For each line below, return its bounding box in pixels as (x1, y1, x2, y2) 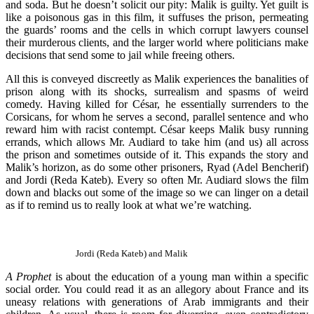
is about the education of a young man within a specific (51, 270, 309, 282)
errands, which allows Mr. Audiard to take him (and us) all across (6, 135, 308, 148)
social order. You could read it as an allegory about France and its (6, 282, 308, 295)
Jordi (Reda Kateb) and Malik (76, 247, 188, 259)
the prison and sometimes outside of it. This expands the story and (6, 148, 308, 161)
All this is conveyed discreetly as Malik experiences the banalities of (6, 72, 308, 85)
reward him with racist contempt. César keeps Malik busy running (6, 123, 308, 135)
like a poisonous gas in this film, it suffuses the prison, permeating (6, 11, 308, 23)
